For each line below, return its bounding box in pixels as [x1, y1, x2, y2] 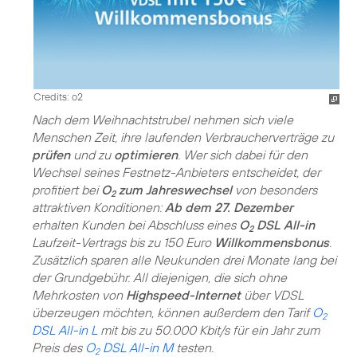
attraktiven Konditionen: [32, 198, 165, 215]
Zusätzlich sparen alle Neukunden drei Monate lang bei [32, 251, 336, 268]
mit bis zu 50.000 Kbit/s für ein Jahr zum [97, 321, 320, 338]
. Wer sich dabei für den [178, 146, 308, 163]
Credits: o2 [33, 89, 83, 103]
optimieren [114, 146, 178, 163]
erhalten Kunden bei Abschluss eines [32, 216, 239, 233]
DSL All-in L [32, 321, 97, 338]
